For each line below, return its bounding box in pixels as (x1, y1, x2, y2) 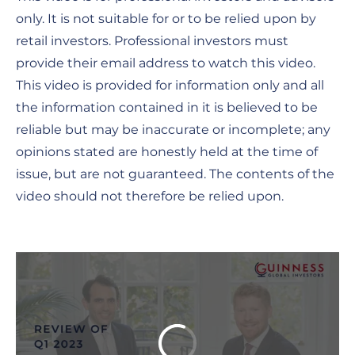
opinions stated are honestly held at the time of (16, 143, 318, 159)
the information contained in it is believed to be (16, 99, 318, 115)
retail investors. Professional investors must (16, 32, 288, 48)
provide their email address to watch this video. (16, 55, 315, 71)
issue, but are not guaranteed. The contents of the (16, 166, 334, 181)
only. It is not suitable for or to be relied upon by (16, 10, 316, 26)
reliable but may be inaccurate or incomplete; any (16, 121, 330, 137)
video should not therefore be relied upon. (16, 188, 284, 204)
